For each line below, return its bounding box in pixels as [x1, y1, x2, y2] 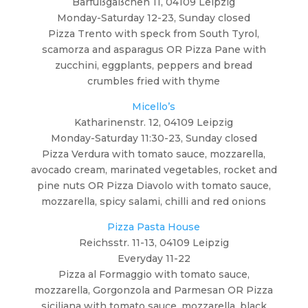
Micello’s [132, 100, 176, 113]
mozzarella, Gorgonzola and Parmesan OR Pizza [34, 283, 274, 296]
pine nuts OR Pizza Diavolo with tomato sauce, [36, 179, 271, 192]
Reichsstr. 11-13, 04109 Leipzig [78, 236, 229, 249]
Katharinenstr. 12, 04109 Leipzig [74, 115, 234, 129]
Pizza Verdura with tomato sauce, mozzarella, [42, 147, 266, 160]
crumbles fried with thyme [87, 74, 221, 87]
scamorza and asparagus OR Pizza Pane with [41, 43, 266, 56]
